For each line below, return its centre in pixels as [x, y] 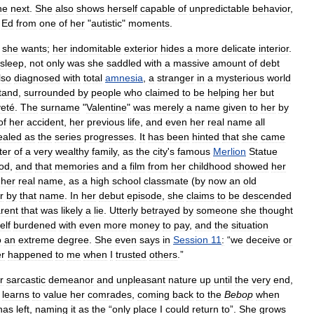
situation [250, 225]
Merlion [230, 151]
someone [217, 210]
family [104, 151]
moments [149, 23]
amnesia [124, 77]
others [163, 254]
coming [153, 294]
